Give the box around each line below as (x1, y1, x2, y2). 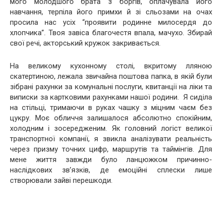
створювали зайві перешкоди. (10, 175, 112, 185)
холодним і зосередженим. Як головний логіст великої (10, 123, 212, 133)
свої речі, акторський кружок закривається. (10, 38, 161, 48)
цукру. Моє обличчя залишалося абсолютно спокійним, (10, 113, 212, 122)
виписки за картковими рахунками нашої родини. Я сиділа (10, 92, 212, 102)
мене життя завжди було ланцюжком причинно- (10, 155, 212, 164)
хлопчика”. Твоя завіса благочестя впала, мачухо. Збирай (10, 28, 212, 37)
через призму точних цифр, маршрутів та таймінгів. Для (10, 144, 212, 154)
